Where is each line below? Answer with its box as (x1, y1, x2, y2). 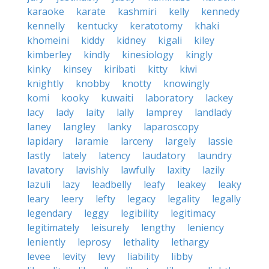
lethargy (171, 235, 209, 249)
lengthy (141, 221, 175, 234)
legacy (127, 192, 156, 205)
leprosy (77, 235, 111, 249)
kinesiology (122, 48, 174, 61)
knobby (76, 77, 110, 90)
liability (127, 250, 159, 263)
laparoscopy (144, 120, 199, 133)
